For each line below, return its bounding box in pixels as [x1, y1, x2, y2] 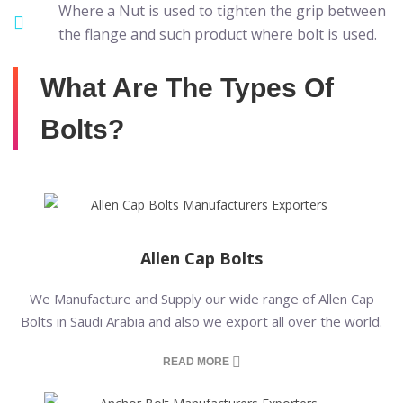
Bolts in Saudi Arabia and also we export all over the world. [21, 312, 382, 330]
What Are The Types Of [40, 73, 334, 103]
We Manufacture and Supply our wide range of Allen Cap [29, 290, 374, 308]
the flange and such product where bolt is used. [58, 24, 377, 44]
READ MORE [162, 355, 232, 369]
